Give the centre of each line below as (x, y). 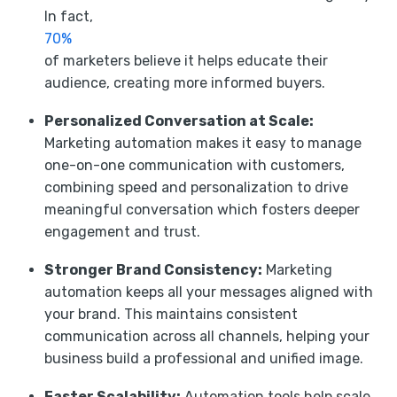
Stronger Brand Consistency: (153, 269)
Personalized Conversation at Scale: (179, 121)
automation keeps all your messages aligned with (209, 292)
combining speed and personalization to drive (196, 187)
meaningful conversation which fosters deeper (202, 209)
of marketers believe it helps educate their (186, 60)
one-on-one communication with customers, (195, 165)
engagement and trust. (122, 231)
